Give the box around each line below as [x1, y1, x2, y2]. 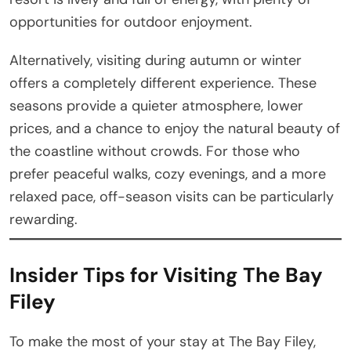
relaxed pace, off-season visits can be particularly [9, 186, 334, 206]
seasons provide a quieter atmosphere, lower [9, 96, 303, 115]
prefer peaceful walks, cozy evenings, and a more [9, 164, 326, 183]
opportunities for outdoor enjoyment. [9, 12, 252, 31]
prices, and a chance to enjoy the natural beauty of [9, 118, 340, 138]
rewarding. [9, 209, 78, 229]
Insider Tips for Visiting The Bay [9, 261, 323, 288]
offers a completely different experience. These [9, 73, 317, 92]
